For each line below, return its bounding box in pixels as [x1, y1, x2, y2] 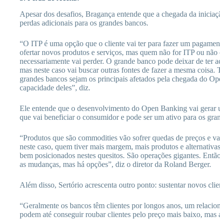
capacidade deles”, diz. [20, 83, 90, 92]
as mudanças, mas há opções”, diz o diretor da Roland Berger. [20, 160, 211, 169]
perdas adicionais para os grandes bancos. [20, 19, 148, 27]
